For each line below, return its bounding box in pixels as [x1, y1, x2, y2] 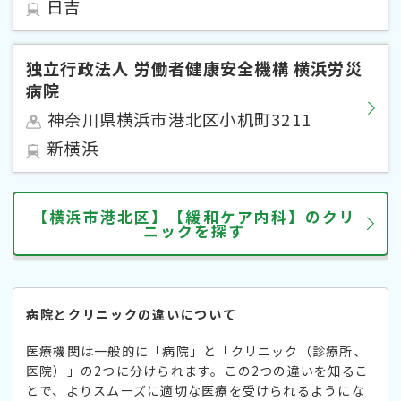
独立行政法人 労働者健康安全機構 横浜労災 [26, 55, 363, 80]
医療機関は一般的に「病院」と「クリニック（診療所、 [26, 341, 367, 360]
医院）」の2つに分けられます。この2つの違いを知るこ [26, 361, 370, 380]
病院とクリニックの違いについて [26, 305, 237, 324]
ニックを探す [142, 219, 246, 242]
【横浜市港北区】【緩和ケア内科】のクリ [32, 205, 356, 227]
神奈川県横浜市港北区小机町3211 [47, 107, 312, 131]
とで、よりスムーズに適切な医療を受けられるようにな [26, 380, 365, 399]
